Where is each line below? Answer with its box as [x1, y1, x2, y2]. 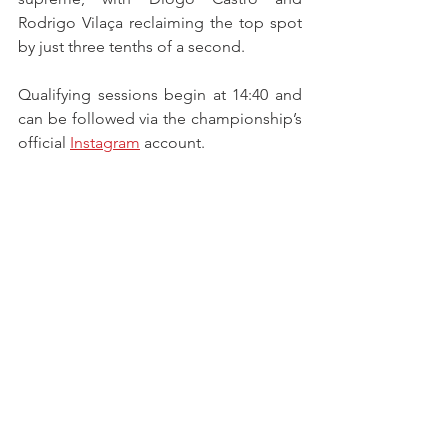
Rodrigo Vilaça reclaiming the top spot [18, 13, 302, 33]
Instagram [70, 133, 140, 153]
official [18, 133, 70, 153]
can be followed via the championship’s [18, 109, 302, 129]
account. [140, 133, 205, 153]
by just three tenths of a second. [18, 37, 245, 57]
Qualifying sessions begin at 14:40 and [18, 85, 302, 105]
